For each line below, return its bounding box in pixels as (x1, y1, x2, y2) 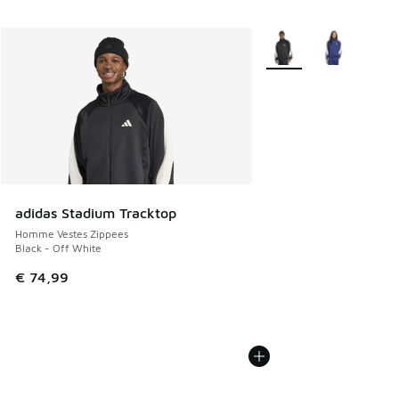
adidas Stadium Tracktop (15, 205, 176, 222)
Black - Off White (15, 241, 102, 256)
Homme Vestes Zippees (15, 227, 128, 241)
